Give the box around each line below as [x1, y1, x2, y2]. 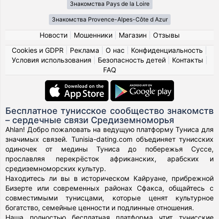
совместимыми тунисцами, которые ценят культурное [5, 193, 214, 202]
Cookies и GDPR [12, 45, 64, 54]
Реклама [70, 45, 99, 54]
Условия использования [11, 55, 91, 64]
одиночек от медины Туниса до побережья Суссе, [5, 144, 214, 153]
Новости [39, 30, 67, 39]
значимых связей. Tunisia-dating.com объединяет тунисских [5, 134, 214, 143]
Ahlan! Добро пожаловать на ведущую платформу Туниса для [5, 125, 214, 133]
